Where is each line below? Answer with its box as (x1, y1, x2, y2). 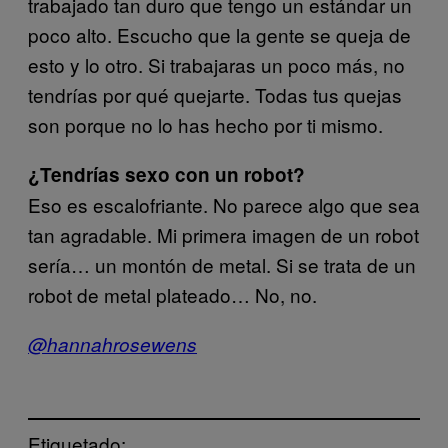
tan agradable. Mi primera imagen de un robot (28, 220, 419, 248)
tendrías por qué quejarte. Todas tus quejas (28, 80, 402, 108)
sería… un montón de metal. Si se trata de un (28, 250, 416, 278)
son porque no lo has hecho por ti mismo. (28, 110, 383, 138)
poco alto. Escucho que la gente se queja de (28, 20, 411, 48)
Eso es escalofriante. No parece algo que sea (28, 190, 420, 218)
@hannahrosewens (28, 330, 197, 357)
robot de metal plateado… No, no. (28, 280, 317, 308)
